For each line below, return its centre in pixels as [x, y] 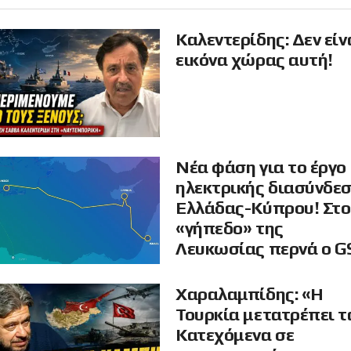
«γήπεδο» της [230, 228]
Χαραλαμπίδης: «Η [250, 294]
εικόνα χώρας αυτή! [254, 60]
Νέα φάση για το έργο [261, 167]
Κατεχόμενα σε [235, 335]
